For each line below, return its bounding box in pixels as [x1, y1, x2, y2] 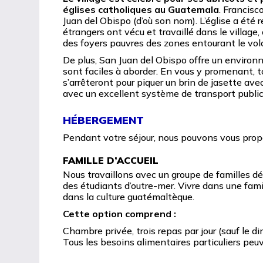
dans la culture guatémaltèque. [63, 191, 195, 203]
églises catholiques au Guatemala [63, 4, 220, 16]
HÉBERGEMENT [63, 113, 144, 127]
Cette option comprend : [63, 208, 177, 220]
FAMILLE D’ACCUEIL [63, 154, 159, 167]
